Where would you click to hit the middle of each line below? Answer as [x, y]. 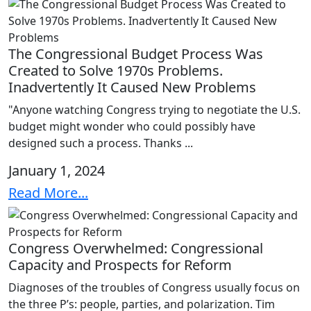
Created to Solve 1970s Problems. [116, 71]
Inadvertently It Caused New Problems [132, 87]
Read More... [48, 193]
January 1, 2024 [57, 171]
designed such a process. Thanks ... [101, 143]
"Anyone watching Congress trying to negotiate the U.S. [154, 110]
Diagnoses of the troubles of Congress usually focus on [154, 288]
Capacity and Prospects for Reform [120, 265]
